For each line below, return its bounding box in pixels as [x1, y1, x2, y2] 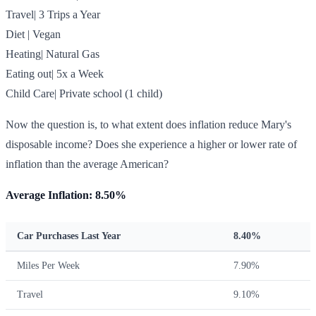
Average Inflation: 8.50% [6, 188, 126, 201]
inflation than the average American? [6, 157, 169, 170]
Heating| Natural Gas [6, 47, 99, 60]
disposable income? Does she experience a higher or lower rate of [6, 138, 297, 150]
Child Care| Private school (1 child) [6, 87, 162, 99]
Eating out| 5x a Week [6, 67, 104, 80]
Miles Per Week [17, 260, 80, 271]
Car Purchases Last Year [17, 230, 121, 241]
